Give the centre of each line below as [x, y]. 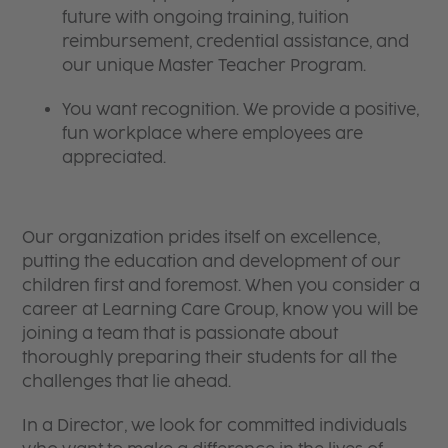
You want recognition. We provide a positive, [241, 109]
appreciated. [114, 157]
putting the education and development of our [212, 261]
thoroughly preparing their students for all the [210, 357]
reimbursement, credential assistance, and [236, 41]
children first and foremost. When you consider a [221, 285]
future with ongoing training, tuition [206, 17]
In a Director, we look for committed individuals [215, 425]
